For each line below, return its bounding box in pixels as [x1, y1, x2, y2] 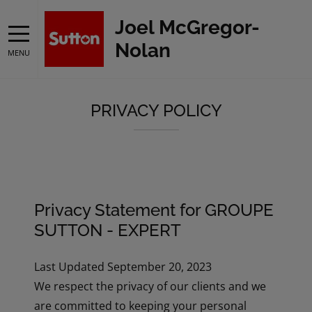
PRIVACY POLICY [90, 100, 222, 120]
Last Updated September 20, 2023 [34, 258, 212, 274]
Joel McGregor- [115, 16, 260, 39]
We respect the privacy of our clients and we [34, 278, 267, 294]
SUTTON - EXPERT [34, 219, 182, 240]
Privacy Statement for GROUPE [34, 199, 274, 220]
